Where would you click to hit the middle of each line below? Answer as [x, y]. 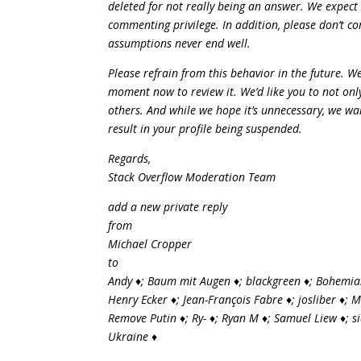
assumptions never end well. [180, 43]
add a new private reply [168, 207]
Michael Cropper [150, 244]
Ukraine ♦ [133, 336]
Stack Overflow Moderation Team [192, 177]
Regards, [130, 158]
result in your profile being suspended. [205, 129]
